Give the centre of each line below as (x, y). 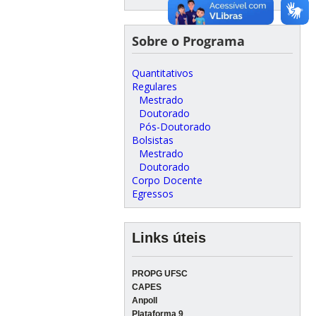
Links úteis (169, 238)
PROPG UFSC (159, 274)
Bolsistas (152, 140)
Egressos (152, 194)
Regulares (154, 87)
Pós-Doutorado (175, 127)
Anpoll (144, 301)
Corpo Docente (167, 181)
